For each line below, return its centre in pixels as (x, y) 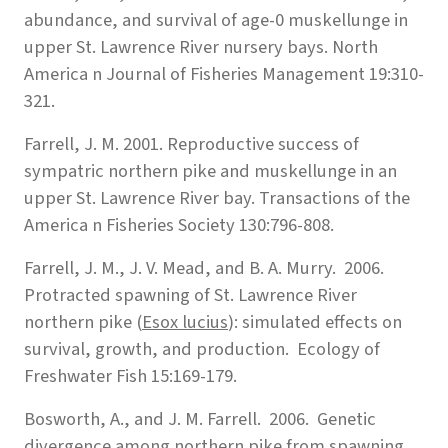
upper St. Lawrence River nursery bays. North (201, 46)
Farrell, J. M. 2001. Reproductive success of (191, 143)
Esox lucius (185, 321)
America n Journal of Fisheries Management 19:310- (224, 73)
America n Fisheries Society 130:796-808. (179, 224)
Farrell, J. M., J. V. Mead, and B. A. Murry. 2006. (206, 267)
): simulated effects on (315, 321)
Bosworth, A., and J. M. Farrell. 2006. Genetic (200, 418)
